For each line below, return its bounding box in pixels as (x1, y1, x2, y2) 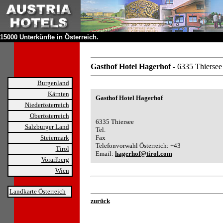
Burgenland (37, 79, 69, 87)
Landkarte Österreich (9, 188, 66, 195)
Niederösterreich (24, 101, 69, 109)
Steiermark (40, 134, 69, 141)
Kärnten (47, 90, 69, 98)
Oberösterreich (29, 112, 69, 119)
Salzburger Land (24, 123, 69, 130)
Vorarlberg (41, 156, 69, 163)
